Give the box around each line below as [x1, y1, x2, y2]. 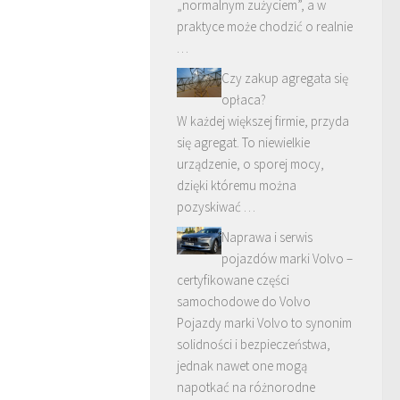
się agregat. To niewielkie [177, 134, 310, 151]
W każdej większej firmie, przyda [177, 112, 349, 129]
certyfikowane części [177, 271, 289, 288]
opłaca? [221, 91, 266, 108]
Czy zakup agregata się [221, 70, 348, 87]
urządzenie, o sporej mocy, [177, 155, 324, 172]
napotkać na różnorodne [177, 379, 315, 396]
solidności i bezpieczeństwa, [177, 336, 330, 353]
